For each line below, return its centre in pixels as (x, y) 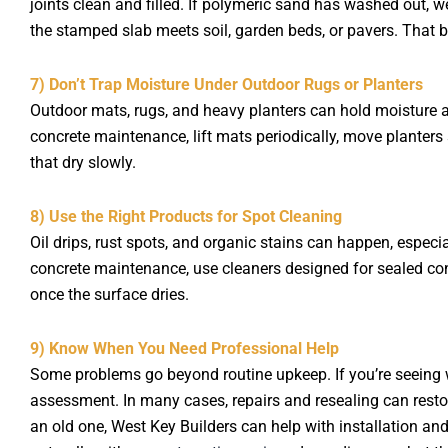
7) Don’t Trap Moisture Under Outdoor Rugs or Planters (226, 84)
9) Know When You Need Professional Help (184, 348)
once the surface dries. (109, 294)
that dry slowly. (83, 162)
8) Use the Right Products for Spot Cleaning (186, 216)
